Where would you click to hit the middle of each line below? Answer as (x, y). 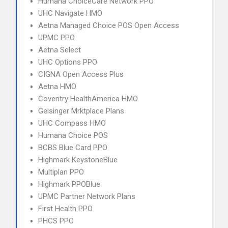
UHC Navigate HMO (70, 13)
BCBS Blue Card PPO (73, 148)
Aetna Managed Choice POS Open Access (109, 25)
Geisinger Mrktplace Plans (81, 111)
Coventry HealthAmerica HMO (88, 99)
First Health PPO (65, 209)
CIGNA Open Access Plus (81, 74)
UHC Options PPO (68, 62)
